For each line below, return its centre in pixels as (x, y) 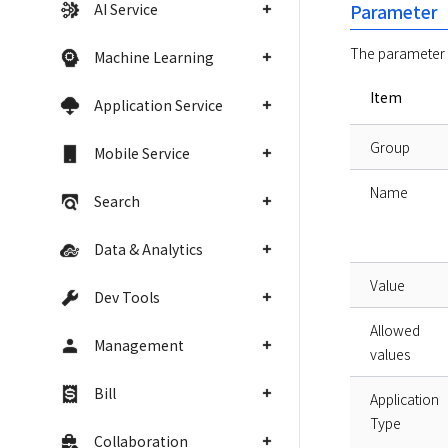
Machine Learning (154, 57)
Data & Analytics (148, 249)
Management (139, 345)
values (390, 354)
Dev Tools (127, 297)
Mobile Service (142, 153)
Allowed (395, 330)
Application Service (158, 105)
